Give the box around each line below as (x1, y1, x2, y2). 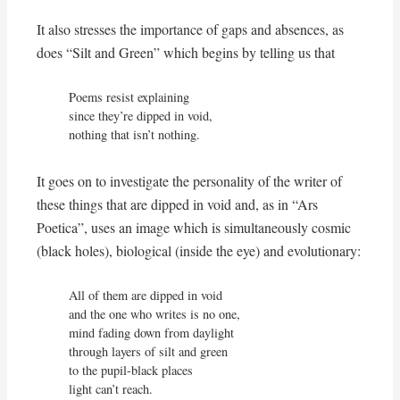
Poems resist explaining (69, 88, 190, 106)
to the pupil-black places (69, 361, 194, 379)
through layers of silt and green (69, 342, 229, 360)
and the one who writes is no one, (69, 304, 241, 322)
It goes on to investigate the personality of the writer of (36, 171, 342, 190)
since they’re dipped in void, (69, 107, 213, 125)
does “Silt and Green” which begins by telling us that (36, 43, 335, 62)
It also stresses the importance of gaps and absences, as (36, 20, 344, 39)
